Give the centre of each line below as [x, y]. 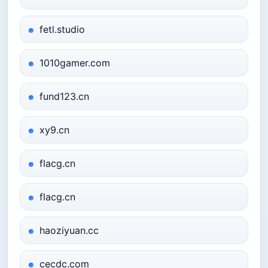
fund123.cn [64, 96]
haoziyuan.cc [69, 230]
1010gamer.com [75, 63]
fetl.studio [62, 29]
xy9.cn [54, 130]
